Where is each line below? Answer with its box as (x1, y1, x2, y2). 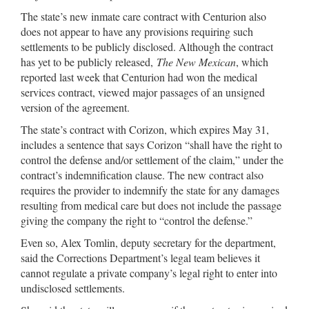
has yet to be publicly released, (21, 54, 157, 69)
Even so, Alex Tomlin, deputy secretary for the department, (21, 235, 276, 250)
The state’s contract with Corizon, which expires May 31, (21, 122, 269, 137)
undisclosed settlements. (21, 281, 125, 295)
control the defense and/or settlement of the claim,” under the (21, 152, 283, 167)
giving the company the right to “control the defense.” (21, 213, 252, 228)
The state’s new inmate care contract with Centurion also (21, 9, 266, 23)
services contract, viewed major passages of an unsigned (21, 85, 265, 99)
